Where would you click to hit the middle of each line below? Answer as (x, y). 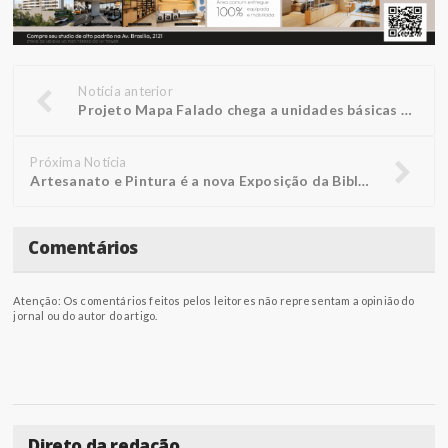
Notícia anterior (125, 91)
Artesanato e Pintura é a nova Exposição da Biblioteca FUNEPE (364, 181)
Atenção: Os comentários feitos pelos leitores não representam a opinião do (214, 301)
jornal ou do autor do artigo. (85, 316)
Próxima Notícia (78, 162)
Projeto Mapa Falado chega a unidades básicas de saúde (406, 110)
